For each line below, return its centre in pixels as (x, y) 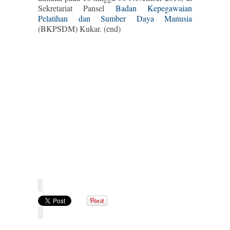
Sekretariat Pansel (77, 8)
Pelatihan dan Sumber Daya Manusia (115, 18)
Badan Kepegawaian (154, 8)
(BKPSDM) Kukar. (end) (79, 28)
